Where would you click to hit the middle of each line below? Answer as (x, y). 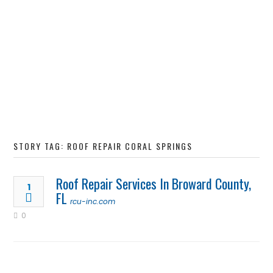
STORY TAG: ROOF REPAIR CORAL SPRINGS (103, 146)
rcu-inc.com (93, 201)
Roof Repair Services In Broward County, (154, 183)
